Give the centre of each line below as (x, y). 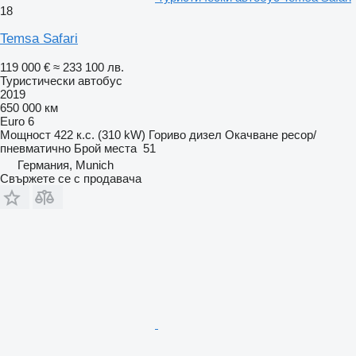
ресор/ (299, 134)
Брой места (105, 148)
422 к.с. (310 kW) (100, 134)
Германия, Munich (66, 164)
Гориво (167, 134)
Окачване (252, 134)
